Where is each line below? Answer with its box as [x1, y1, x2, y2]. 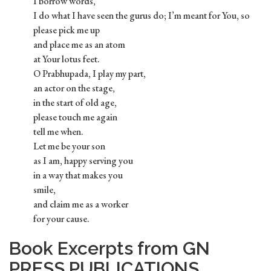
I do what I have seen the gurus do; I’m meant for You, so [33, 9, 250, 22]
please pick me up [33, 24, 100, 37]
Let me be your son [33, 140, 105, 153]
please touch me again [33, 111, 117, 124]
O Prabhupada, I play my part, [33, 67, 146, 80]
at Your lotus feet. [33, 53, 100, 66]
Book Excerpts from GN [9, 238, 210, 260]
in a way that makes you [33, 169, 123, 182]
